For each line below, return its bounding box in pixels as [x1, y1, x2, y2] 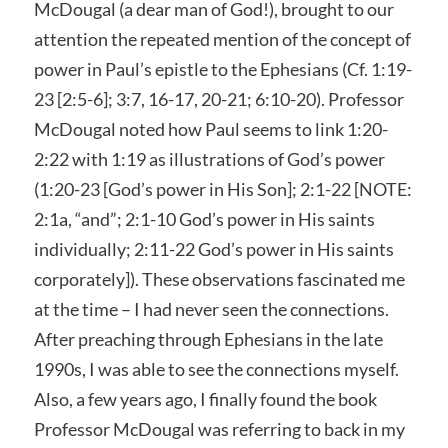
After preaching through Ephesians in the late [33, 327, 383, 350]
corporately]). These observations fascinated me [33, 267, 405, 290]
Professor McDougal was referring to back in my [33, 417, 405, 440]
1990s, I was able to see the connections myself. [33, 357, 399, 380]
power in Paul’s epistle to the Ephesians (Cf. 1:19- [33, 57, 412, 80]
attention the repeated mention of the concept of [33, 27, 411, 50]
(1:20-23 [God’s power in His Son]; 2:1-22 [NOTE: [33, 177, 412, 200]
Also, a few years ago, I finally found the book [33, 387, 377, 410]
